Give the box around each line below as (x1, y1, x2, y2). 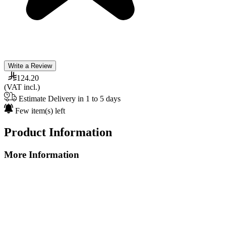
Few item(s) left (13, 106, 65, 115)
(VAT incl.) (4, 82, 40, 91)
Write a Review (8, 62, 52, 70)
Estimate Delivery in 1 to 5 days (17, 94, 121, 103)
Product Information (4, 125, 112, 139)
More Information (4, 149, 79, 160)
